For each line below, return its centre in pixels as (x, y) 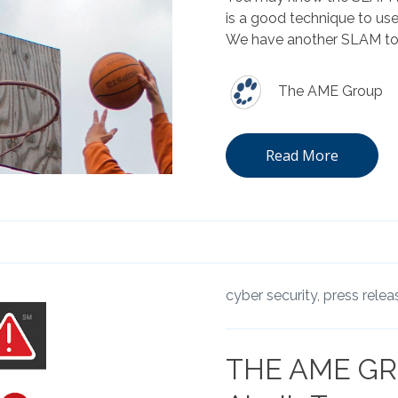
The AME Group (330, 91)
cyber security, (273, 295)
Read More (302, 155)
